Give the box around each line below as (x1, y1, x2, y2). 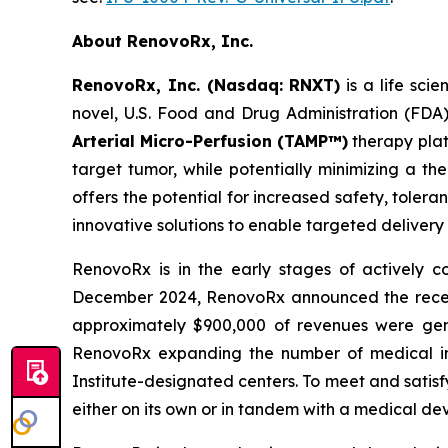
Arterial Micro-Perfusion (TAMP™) (72, 131, 349, 152)
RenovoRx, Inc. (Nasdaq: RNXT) (72, 75, 341, 96)
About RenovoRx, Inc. (72, 31, 253, 52)
